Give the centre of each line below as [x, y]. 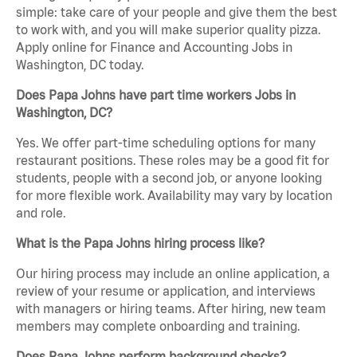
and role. [41, 213]
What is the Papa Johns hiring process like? [140, 243]
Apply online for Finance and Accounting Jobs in [154, 47]
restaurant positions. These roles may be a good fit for [173, 161]
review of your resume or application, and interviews [166, 291]
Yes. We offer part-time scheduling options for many [166, 143]
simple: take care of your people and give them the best [177, 12]
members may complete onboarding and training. [158, 326]
